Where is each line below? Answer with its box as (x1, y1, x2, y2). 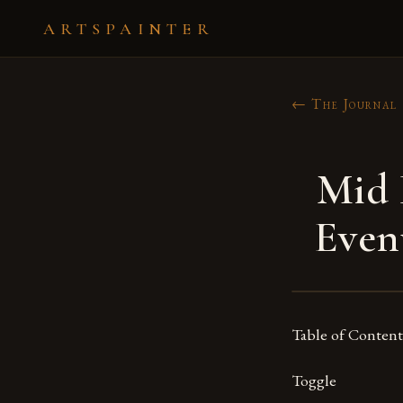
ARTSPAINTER (43, 18, 214, 39)
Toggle (291, 370, 336, 391)
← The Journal (291, 94, 398, 113)
